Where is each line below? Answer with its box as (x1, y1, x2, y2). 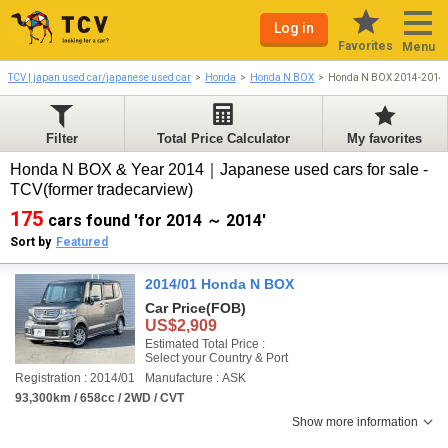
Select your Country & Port (145, 351, 288, 365)
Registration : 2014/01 (15, 371, 135, 385)
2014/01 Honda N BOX (145, 276, 294, 292)
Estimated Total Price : (145, 337, 265, 351)
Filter (46, 131, 79, 146)
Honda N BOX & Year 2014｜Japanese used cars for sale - (10, 161, 428, 178)
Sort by (10, 235, 51, 249)
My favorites (347, 131, 423, 146)
